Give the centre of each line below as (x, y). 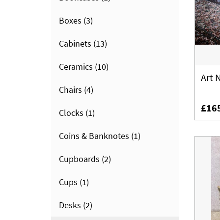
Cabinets (75, 43)
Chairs (70, 90)
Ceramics (76, 67)
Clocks (71, 113)
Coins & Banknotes (94, 136)
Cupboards (79, 159)
